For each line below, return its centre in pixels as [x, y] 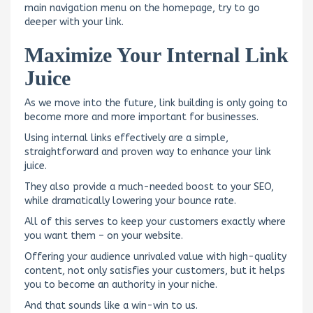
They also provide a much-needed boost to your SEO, [149, 187]
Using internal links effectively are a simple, [126, 138]
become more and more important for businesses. [141, 117]
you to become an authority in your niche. [121, 284]
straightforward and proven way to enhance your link [148, 152]
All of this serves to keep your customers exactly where [155, 221]
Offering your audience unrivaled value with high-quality [155, 256]
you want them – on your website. [104, 235]
